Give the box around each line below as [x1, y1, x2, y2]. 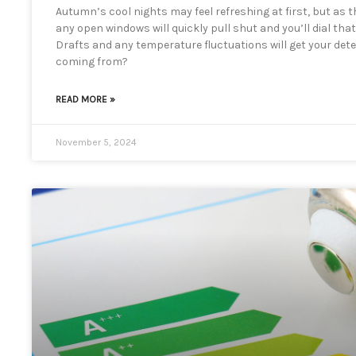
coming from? [56, 54, 128, 68]
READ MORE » [56, 93, 115, 105]
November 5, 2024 [56, 136, 137, 148]
